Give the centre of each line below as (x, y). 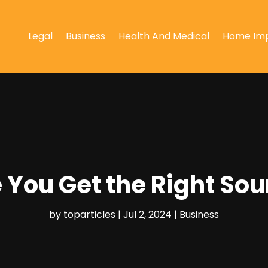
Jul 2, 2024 (147, 214)
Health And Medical (164, 36)
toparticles (89, 214)
